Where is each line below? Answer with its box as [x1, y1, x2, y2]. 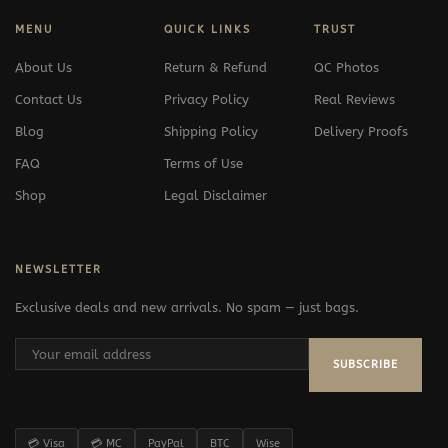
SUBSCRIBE [333, 357, 398, 371]
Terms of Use [164, 155, 244, 171]
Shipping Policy [164, 123, 259, 139]
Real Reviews [313, 91, 395, 107]
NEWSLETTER [15, 262, 102, 276]
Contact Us [15, 91, 82, 107]
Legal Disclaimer [164, 187, 268, 203]
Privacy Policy [164, 91, 250, 107]
